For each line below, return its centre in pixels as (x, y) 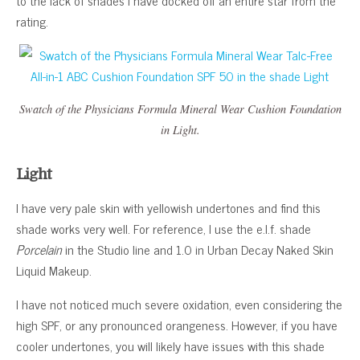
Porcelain (39, 249)
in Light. (180, 129)
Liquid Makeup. (54, 270)
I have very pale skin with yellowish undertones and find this (168, 207)
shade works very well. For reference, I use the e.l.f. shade (164, 228)
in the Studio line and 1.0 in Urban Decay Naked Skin (198, 249)
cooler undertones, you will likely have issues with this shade (170, 345)
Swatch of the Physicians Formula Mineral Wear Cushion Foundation (180, 108)
